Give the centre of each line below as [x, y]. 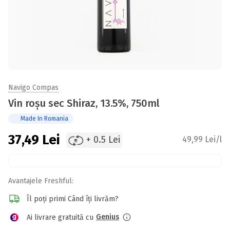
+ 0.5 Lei [103, 140]
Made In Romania [44, 119]
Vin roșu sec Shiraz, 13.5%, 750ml [84, 103]
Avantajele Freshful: [41, 181]
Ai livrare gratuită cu [60, 217]
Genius [108, 217]
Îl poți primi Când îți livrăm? [73, 199]
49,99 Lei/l [202, 139]
